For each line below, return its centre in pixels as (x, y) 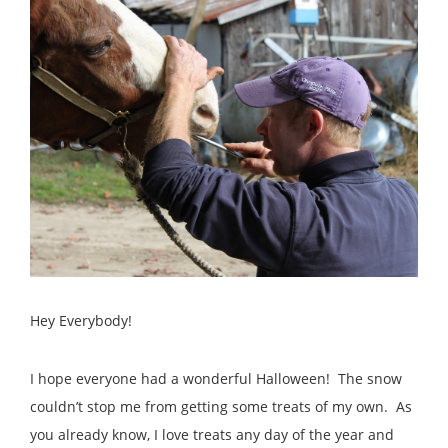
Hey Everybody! (81, 320)
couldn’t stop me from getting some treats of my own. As (221, 406)
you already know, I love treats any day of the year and (212, 434)
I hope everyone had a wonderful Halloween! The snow (216, 378)
